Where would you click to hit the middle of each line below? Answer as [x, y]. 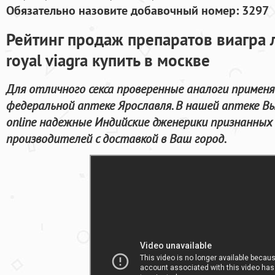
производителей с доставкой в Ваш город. [116, 138]
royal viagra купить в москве [108, 60]
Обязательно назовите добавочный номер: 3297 [137, 10]
